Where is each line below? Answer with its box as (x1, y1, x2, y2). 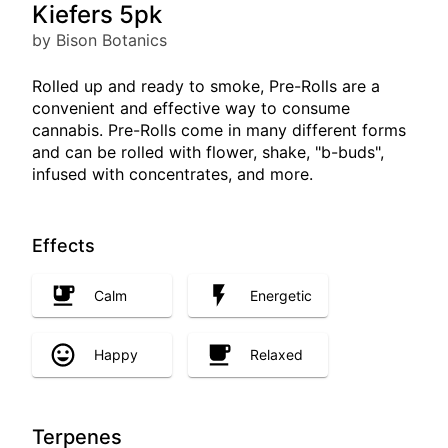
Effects (32, 235, 95, 256)
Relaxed (250, 346, 303, 364)
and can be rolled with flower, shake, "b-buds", (32, 142, 384, 162)
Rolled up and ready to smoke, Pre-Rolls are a (32, 76, 380, 96)
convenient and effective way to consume (32, 98, 350, 118)
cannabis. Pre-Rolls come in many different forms (32, 120, 406, 140)
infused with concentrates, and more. (32, 164, 313, 184)
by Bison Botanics (32, 30, 167, 50)
